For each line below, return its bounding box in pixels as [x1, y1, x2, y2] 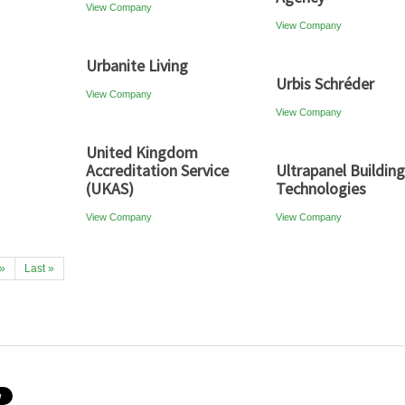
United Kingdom [86, 142, 198, 163]
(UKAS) [86, 178, 134, 199]
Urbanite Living [86, 55, 188, 76]
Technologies [276, 178, 366, 199]
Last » [24, 262, 54, 275]
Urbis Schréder [276, 73, 374, 94]
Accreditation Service [86, 160, 229, 181]
